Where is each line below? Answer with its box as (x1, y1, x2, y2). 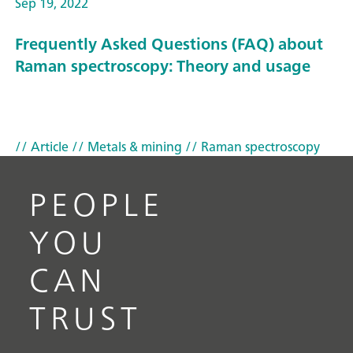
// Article (15, 135, 69, 158)
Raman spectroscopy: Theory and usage (15, 52, 310, 80)
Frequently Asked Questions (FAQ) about (15, 30, 323, 58)
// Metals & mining (69, 135, 182, 158)
